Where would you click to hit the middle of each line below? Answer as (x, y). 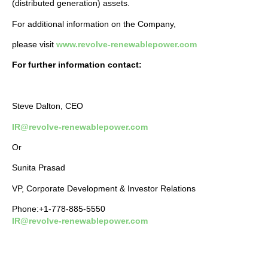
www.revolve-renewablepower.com (127, 45)
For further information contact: (78, 65)
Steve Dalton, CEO (48, 106)
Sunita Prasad (39, 168)
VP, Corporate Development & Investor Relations (104, 188)
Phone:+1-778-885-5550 (59, 209)
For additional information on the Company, (94, 24)
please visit (34, 45)
